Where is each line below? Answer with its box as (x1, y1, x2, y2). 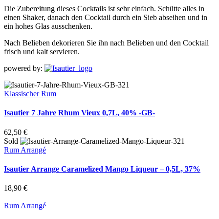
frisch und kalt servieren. (4, 47, 82, 56)
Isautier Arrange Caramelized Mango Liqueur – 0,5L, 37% (4, 165, 200, 173)
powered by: (4, 64, 44, 73)
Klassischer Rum (4, 89, 56, 98)
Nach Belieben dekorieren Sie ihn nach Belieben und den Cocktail (4, 39, 209, 47)
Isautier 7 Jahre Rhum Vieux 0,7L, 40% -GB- (4, 109, 155, 117)
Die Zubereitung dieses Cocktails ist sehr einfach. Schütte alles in (4, 4, 204, 13)
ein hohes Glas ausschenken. (4, 22, 92, 31)
